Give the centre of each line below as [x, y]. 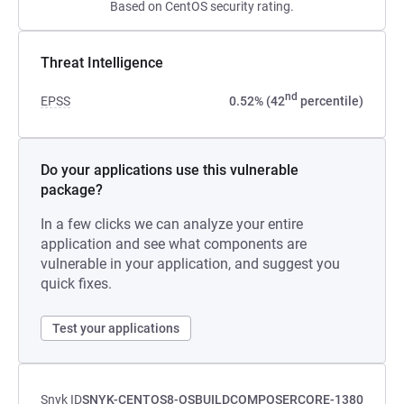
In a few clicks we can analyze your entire [172, 224]
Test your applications [116, 328]
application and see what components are [174, 244]
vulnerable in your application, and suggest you [190, 264]
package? [72, 190]
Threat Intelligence [102, 63]
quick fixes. [76, 284]
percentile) [331, 101]
